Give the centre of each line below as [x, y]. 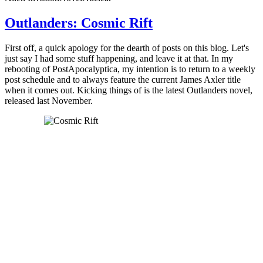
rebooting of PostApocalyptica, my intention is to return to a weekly [130, 69]
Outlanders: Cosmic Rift [79, 23]
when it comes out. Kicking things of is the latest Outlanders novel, [129, 90]
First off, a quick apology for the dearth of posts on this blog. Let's [127, 48]
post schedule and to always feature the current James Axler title [123, 80]
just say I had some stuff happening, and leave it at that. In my [119, 59]
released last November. [49, 101]
